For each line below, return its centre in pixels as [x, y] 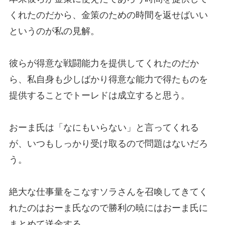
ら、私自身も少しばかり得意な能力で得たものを [108, 80]
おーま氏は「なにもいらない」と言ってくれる [104, 128]
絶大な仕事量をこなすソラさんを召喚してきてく [108, 192]
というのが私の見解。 [54, 31]
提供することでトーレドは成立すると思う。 [99, 96]
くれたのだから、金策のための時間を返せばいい [108, 15]
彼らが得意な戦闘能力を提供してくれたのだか [104, 64]
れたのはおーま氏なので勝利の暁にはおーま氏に [108, 208]
